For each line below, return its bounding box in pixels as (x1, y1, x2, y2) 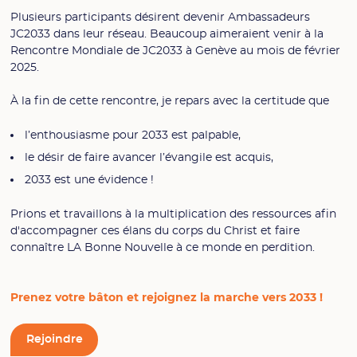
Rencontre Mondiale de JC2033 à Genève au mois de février (10, 44, 341, 57)
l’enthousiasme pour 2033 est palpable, (25, 128, 241, 141)
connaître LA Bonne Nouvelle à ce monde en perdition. (10, 241, 319, 253)
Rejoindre (25, 333, 83, 346)
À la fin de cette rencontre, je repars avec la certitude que (10, 95, 333, 108)
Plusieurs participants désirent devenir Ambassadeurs (10, 10, 311, 23)
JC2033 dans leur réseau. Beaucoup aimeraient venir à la (10, 27, 324, 40)
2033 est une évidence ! (25, 174, 155, 186)
